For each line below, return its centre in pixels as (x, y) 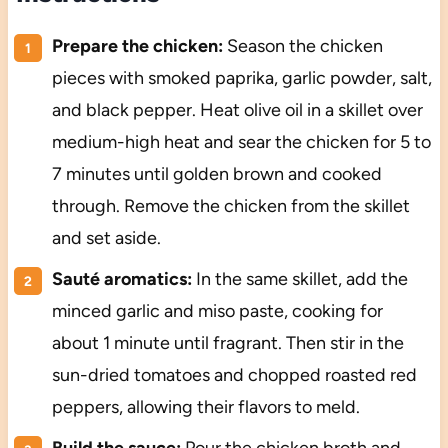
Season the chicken (302, 46)
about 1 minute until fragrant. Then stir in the (227, 343)
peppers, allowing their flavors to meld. (205, 407)
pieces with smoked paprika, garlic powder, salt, (241, 78)
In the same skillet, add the (299, 279)
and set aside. (106, 238)
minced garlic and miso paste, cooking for (217, 311)
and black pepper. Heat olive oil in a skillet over (237, 110)
